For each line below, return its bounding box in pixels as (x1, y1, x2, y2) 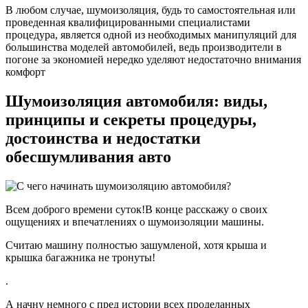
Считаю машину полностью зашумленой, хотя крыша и (5, 239, 267, 252)
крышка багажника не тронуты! (5, 252, 155, 264)
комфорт (5, 66, 45, 78)
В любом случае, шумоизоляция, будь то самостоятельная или (5, 4, 296, 16)
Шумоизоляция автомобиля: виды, (5, 92, 267, 111)
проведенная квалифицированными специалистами (5, 16, 250, 29)
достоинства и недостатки (5, 129, 201, 148)
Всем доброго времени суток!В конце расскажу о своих (5, 203, 267, 216)
